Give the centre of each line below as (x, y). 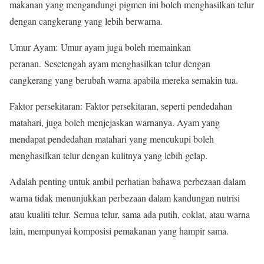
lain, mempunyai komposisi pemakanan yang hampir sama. (119, 231)
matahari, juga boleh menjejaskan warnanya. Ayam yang (115, 122)
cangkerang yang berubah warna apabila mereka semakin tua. (125, 80)
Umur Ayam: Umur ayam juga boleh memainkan (100, 47)
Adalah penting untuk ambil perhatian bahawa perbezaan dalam (128, 181)
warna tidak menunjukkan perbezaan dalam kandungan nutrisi (125, 198)
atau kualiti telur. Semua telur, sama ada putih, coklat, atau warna (130, 214)
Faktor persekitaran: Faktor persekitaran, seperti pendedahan (121, 106)
